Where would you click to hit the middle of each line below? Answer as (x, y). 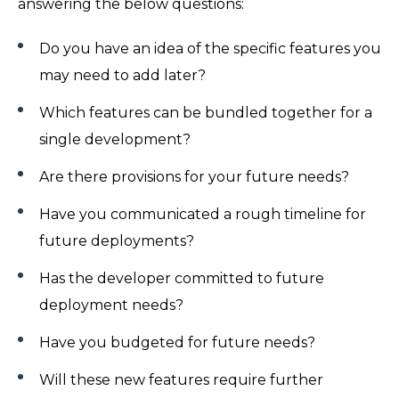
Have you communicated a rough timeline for (203, 214)
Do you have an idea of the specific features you (210, 48)
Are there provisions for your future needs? (198, 176)
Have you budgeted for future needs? (181, 342)
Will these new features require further (181, 379)
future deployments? (120, 240)
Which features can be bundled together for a (206, 112)
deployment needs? (115, 305)
